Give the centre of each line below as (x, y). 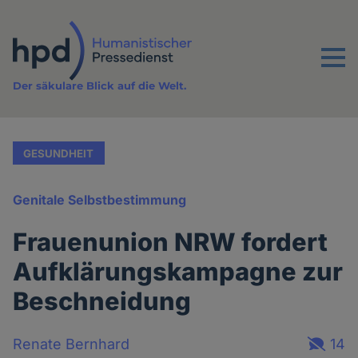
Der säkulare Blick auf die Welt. (100, 86)
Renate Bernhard (72, 344)
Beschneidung (102, 301)
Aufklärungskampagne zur (178, 272)
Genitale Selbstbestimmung (100, 200)
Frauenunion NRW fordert (171, 242)
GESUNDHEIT (59, 153)
